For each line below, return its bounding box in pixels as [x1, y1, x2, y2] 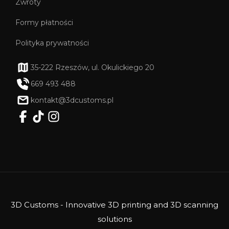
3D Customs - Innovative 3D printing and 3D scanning [11, 199, 218, 210]
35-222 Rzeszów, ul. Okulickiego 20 [31, 62, 154, 72]
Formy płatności [15, 17, 73, 27]
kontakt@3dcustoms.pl [31, 95, 113, 105]
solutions [97, 214, 132, 224]
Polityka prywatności [15, 38, 89, 48]
